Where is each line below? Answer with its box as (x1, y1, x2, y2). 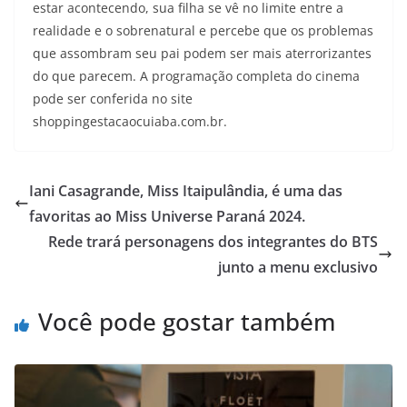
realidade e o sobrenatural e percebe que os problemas (33, 21, 373, 39)
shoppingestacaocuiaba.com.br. (33, 112, 227, 130)
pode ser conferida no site (33, 89, 193, 107)
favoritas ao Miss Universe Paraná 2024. (29, 205, 305, 226)
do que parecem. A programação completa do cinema (33, 66, 360, 84)
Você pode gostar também (38, 304, 335, 338)
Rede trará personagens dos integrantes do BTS (48, 231, 378, 252)
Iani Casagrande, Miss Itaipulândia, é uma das (29, 180, 342, 201)
